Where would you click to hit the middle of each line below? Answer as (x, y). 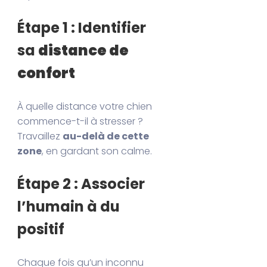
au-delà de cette (106, 136)
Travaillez (40, 136)
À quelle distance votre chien (85, 106)
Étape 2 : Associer (81, 184)
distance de (84, 50)
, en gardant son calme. (97, 151)
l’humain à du (69, 206)
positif (41, 229)
